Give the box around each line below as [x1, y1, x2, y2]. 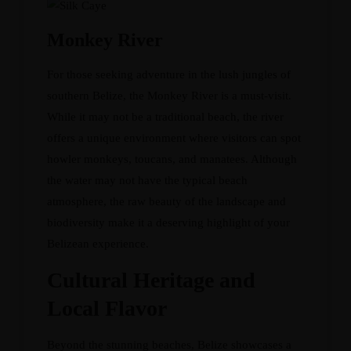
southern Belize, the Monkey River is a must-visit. [47, 89, 291, 102]
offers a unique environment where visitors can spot [47, 132, 301, 144]
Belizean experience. [47, 237, 149, 250]
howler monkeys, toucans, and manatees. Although [47, 153, 297, 165]
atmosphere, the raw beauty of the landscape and [47, 195, 286, 208]
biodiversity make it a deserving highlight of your [47, 216, 290, 229]
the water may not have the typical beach [47, 174, 248, 186]
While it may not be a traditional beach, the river [47, 110, 284, 123]
